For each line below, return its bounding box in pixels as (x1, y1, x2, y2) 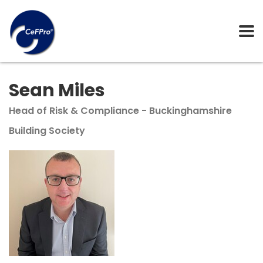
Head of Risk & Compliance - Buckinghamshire (9, 104, 232, 117)
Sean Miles (9, 78, 105, 103)
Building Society (9, 124, 85, 137)
